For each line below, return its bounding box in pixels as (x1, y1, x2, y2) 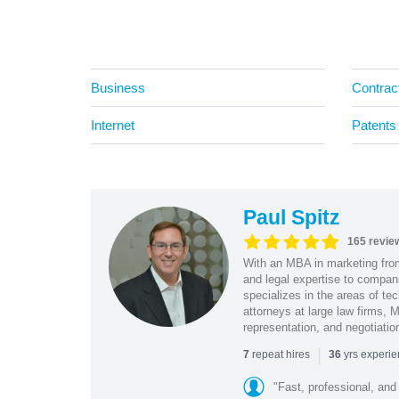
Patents (351, 117, 396, 133)
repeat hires (248, 347, 313, 361)
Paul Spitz (242, 205, 340, 229)
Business (91, 79, 145, 95)
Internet (91, 117, 134, 133)
